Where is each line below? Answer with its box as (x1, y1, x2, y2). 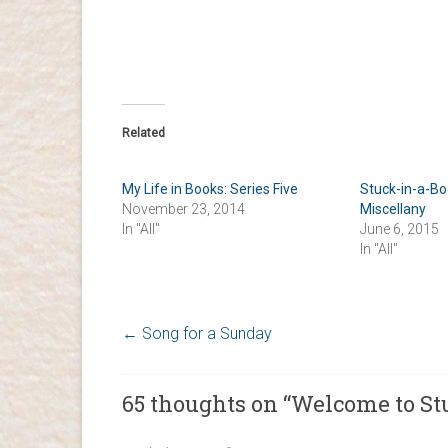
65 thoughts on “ (122, 388, 291, 418)
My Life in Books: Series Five (122, 180, 298, 197)
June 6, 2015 (359, 220, 439, 237)
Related (122, 125, 165, 140)
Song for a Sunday (138, 323, 272, 343)
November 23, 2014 (122, 200, 245, 217)
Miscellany (359, 200, 426, 217)
